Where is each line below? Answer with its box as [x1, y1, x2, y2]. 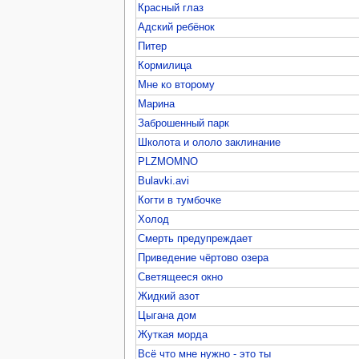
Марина [138, 98, 175, 110]
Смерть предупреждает [138, 232, 253, 244]
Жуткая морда [138, 329, 208, 341]
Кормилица [138, 59, 192, 71]
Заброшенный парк [138, 117, 230, 129]
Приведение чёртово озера [138, 252, 269, 264]
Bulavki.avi [138, 175, 190, 187]
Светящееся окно [138, 271, 224, 283]
